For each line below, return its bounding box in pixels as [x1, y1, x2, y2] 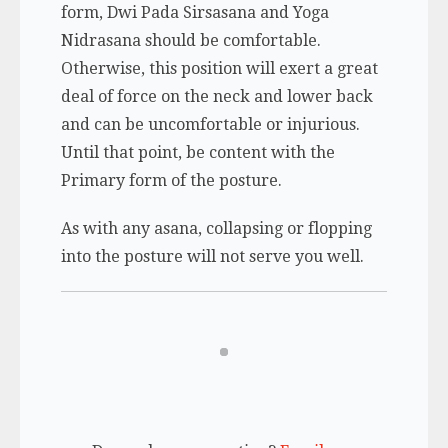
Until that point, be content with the [60, 142, 335, 162]
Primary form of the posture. [60, 170, 282, 190]
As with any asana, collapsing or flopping [60, 218, 372, 238]
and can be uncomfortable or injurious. [60, 114, 360, 134]
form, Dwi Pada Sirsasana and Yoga [60, 2, 329, 22]
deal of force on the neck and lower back [60, 86, 373, 106]
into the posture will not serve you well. [60, 246, 364, 266]
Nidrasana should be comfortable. [60, 30, 321, 50]
